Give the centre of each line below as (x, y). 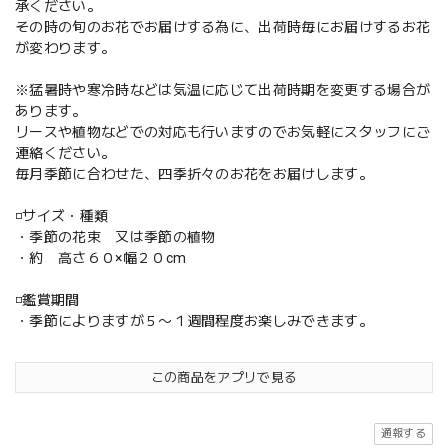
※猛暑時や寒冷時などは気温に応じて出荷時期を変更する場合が (223, 89)
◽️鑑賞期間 (47, 299)
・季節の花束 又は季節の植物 (115, 236)
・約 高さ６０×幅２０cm (101, 257)
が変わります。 (65, 47)
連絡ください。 (65, 152)
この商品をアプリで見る (224, 377)
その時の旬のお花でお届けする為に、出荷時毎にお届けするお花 (223, 26)
